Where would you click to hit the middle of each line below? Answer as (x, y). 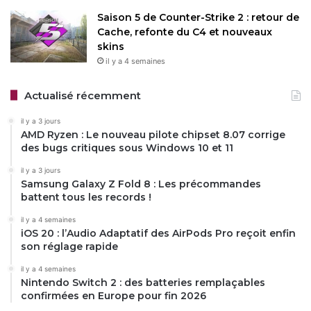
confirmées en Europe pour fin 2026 (114, 295)
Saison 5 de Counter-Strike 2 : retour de (198, 17)
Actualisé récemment (83, 95)
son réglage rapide (69, 246)
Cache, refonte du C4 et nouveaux (185, 32)
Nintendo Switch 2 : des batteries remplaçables (143, 282)
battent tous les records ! (86, 197)
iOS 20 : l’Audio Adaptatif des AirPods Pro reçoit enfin (158, 233)
